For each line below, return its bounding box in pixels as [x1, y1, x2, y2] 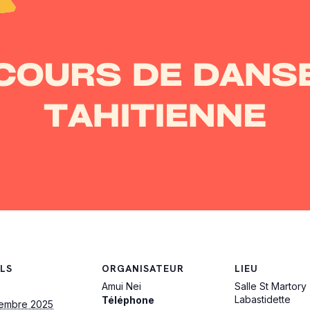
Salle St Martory [235, 280, 307, 292]
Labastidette [235, 293, 291, 305]
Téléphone [102, 293, 154, 306]
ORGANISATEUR [102, 262, 184, 275]
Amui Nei [102, 280, 141, 292]
